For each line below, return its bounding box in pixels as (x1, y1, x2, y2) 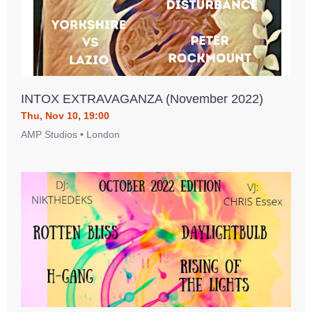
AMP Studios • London (21, 129, 120, 140)
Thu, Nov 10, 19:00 (21, 110, 109, 121)
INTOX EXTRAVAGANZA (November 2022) (21, 92, 263, 106)
